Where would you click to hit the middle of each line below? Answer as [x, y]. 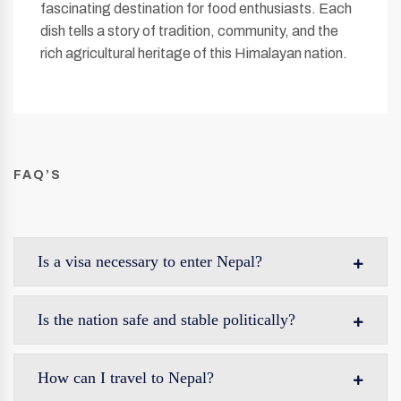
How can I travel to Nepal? [126, 378]
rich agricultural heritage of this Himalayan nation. [194, 53]
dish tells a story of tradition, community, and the [189, 31]
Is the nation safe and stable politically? [166, 320]
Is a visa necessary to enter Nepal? [150, 261]
